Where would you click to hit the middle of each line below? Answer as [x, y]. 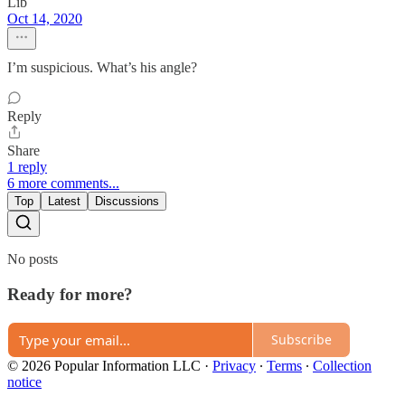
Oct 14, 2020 [45, 19]
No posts [33, 259]
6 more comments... [63, 184]
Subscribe [301, 340]
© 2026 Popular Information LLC [104, 365]
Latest [64, 202]
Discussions [127, 202]
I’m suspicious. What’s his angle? [102, 68]
